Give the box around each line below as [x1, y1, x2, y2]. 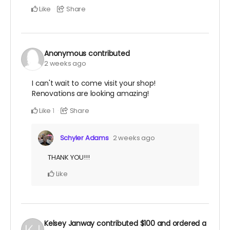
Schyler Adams [60, 133, 109, 143]
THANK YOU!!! [48, 152, 90, 163]
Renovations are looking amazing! [32, 88, 149, 99]
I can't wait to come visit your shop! [32, 78, 156, 89]
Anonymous [44, 48, 87, 59]
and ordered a [155, 218, 206, 229]
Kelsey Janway [44, 218, 95, 229]
